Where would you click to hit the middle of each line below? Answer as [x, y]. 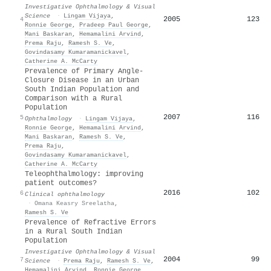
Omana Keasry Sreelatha [74, 203]
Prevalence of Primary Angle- [84, 71]
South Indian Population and [82, 89]
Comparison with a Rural [73, 98]
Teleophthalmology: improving [84, 174]
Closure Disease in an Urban [82, 80]
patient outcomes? [61, 183]
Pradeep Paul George [114, 24]
